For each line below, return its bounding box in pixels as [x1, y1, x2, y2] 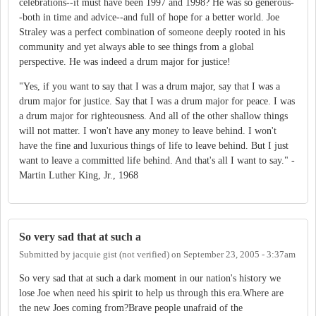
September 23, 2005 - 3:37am [183, 250, 296, 260]
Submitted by [19, 250, 73, 260]
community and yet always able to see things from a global [19, 41, 254, 52]
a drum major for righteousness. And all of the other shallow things [19, 110, 288, 121]
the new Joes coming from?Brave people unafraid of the [19, 303, 243, 314]
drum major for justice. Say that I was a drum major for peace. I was [19, 95, 295, 107]
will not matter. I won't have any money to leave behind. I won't [19, 125, 276, 136]
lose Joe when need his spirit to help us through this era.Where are [19, 288, 284, 299]
